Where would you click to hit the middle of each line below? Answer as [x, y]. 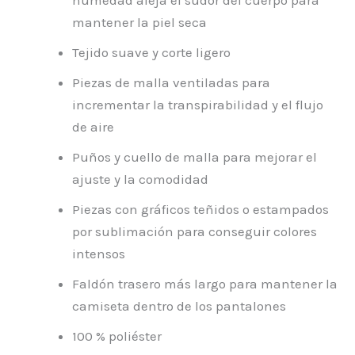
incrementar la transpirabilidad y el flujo [198, 105]
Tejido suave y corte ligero [151, 53]
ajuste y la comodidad [140, 179]
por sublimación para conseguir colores [195, 232]
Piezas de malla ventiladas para [171, 83]
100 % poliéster [117, 336]
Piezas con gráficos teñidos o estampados [200, 210]
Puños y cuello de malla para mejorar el [195, 157]
